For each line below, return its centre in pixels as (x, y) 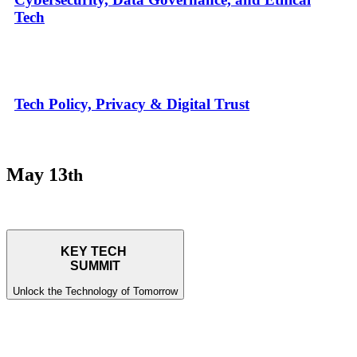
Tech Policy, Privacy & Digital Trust (132, 104)
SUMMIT (95, 265)
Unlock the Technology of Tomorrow (95, 292)
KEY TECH (95, 251)
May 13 (37, 174)
